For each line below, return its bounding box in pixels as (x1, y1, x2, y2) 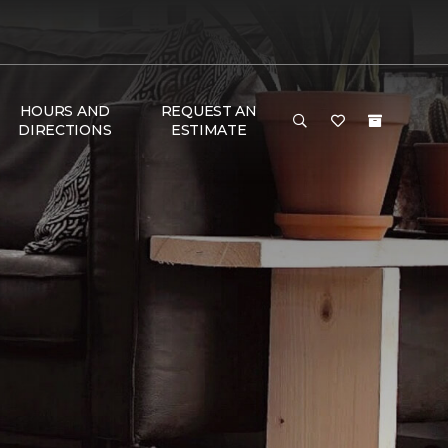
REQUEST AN (160, 102, 257, 120)
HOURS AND (19, 102, 111, 120)
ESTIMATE (170, 121, 247, 139)
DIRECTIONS (18, 121, 112, 139)
